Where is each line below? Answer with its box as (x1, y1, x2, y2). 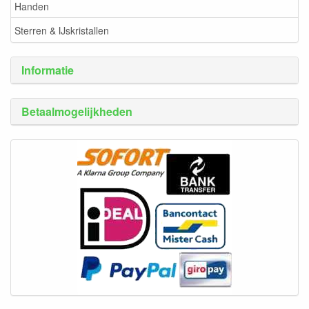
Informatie (21, 62, 74, 78)
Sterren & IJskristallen (14, 23, 109, 37)
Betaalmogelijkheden (21, 103, 132, 119)
